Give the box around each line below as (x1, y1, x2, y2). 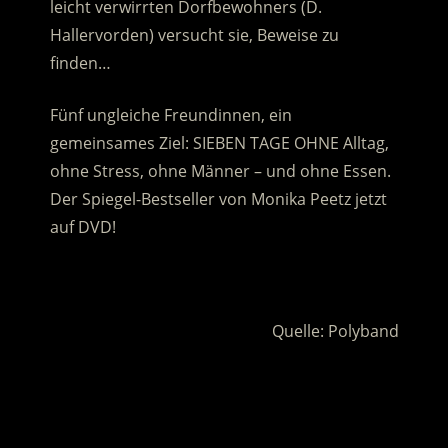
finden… (49, 52, 111, 75)
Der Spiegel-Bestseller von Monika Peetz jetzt (49, 188, 387, 211)
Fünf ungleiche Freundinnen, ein (49, 104, 292, 127)
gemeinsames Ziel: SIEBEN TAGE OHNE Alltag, (49, 132, 389, 155)
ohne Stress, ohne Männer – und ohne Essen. (49, 160, 391, 183)
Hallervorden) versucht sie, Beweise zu (49, 24, 339, 47)
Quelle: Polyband (271, 320, 399, 343)
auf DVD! (49, 216, 116, 239)
